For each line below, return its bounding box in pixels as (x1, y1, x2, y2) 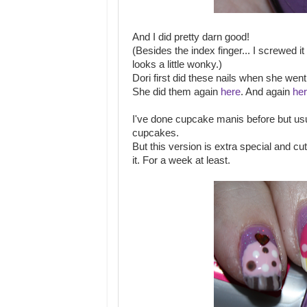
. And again (241, 86, 293, 97)
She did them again (132, 86, 221, 97)
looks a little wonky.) (132, 59, 222, 70)
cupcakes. (132, 127, 179, 138)
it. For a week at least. (132, 155, 230, 166)
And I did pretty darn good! (132, 32, 249, 42)
